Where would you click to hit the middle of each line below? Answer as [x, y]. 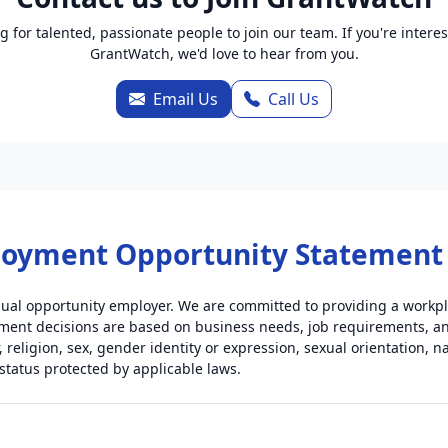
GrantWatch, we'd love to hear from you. [224, 53]
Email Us [185, 99]
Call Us [293, 99]
